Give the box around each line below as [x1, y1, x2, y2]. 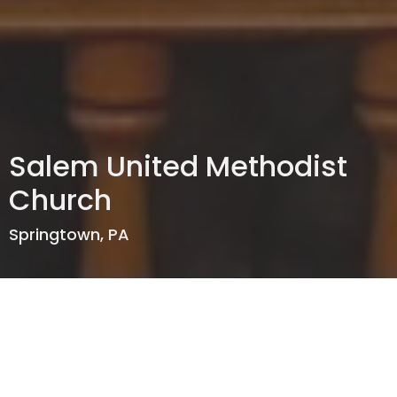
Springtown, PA [9, 223, 129, 245]
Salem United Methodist [9, 146, 347, 186]
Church [9, 180, 112, 220]
